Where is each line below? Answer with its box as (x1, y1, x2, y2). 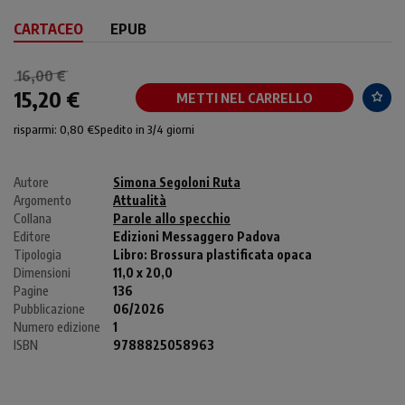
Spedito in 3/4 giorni (94, 121, 194, 137)
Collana (14, 210, 52, 226)
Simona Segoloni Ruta (113, 174, 240, 190)
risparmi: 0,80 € (14, 121, 94, 137)
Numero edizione (14, 318, 100, 334)
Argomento (14, 192, 71, 208)
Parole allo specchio (113, 210, 231, 226)
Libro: (113, 246, 150, 262)
